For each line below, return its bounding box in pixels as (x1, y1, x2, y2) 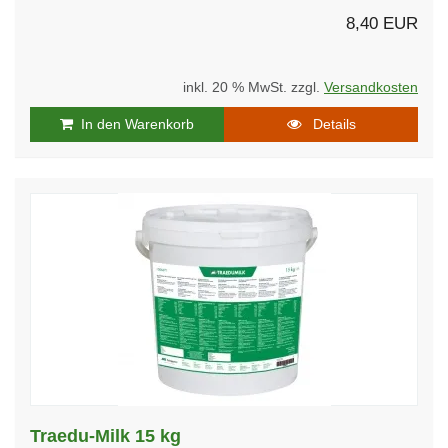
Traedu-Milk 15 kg (30, 425, 181, 446)
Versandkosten (324, 79, 418, 95)
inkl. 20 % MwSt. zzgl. (183, 79, 324, 95)
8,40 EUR (346, 13, 418, 33)
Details (300, 115, 356, 132)
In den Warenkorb (73, 115, 194, 132)
